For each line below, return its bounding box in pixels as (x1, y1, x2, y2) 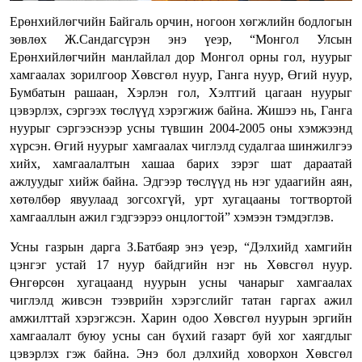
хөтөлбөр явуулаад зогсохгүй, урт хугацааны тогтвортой (10, 192, 352, 206)
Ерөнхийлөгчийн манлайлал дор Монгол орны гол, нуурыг (10, 49, 352, 64)
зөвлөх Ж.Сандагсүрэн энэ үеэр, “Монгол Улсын (10, 32, 352, 46)
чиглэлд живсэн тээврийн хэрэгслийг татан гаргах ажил (10, 293, 352, 307)
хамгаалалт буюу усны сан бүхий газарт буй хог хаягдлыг (10, 328, 352, 343)
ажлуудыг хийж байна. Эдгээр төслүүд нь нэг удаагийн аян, (10, 174, 352, 188)
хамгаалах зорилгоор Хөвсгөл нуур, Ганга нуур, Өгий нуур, (10, 67, 352, 82)
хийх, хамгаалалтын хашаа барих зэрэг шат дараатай (10, 156, 352, 170)
